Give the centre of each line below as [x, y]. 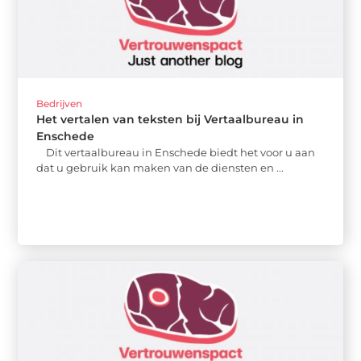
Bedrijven [60, 103]
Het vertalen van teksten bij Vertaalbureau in [170, 119]
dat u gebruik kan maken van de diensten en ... [160, 167]
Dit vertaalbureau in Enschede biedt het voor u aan [176, 152]
